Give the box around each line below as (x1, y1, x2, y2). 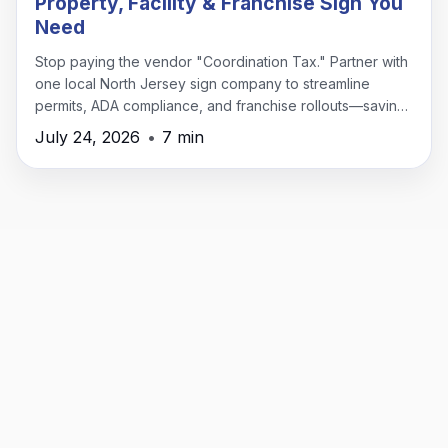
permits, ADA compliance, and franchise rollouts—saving (35, 96, 407, 114)
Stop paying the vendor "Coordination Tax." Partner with (35, 52, 409, 70)
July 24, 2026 (35, 126, 141, 147)
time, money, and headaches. (35, 118, 229, 136)
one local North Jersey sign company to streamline (35, 74, 371, 92)
